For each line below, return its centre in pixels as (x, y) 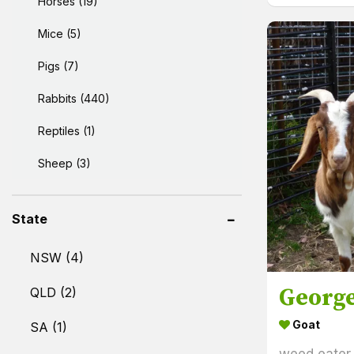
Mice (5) (60, 33)
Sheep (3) (64, 163)
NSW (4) (57, 257)
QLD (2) (53, 292)
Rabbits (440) (74, 98)
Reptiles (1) (67, 130)
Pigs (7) (58, 66)
